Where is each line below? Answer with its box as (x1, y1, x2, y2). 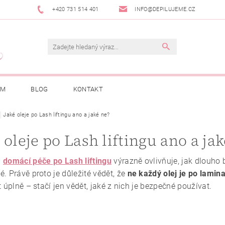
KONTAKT (73, 85, 103, 93)
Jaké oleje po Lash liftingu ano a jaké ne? (3, 111, 110, 119)
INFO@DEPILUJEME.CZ (135, 6, 196, 13)
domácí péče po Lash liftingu (3, 156, 111, 166)
